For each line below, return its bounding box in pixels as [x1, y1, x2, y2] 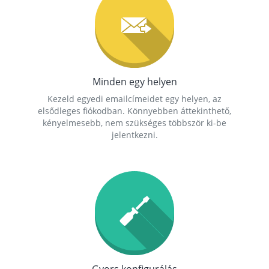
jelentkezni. [111, 129, 158, 141]
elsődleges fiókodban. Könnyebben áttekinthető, [38, 105, 231, 116]
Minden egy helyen [92, 75, 177, 88]
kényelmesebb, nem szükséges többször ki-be [43, 117, 226, 128]
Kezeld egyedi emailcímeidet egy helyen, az [47, 93, 222, 104]
